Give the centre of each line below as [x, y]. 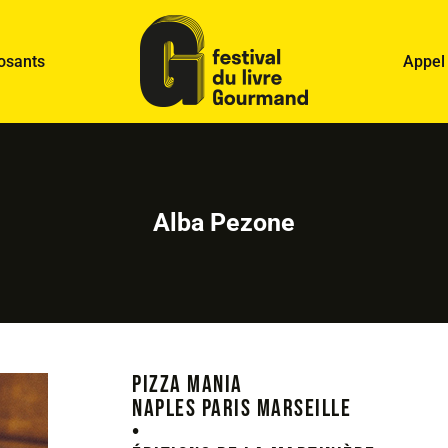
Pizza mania [187, 384]
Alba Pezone [224, 222]
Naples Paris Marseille [241, 408]
